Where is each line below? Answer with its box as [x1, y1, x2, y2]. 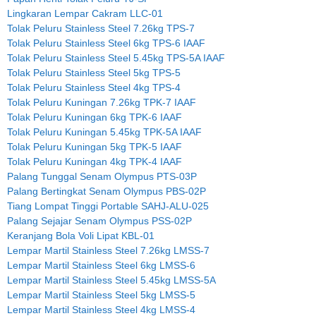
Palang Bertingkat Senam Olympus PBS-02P [7, 186, 206, 197]
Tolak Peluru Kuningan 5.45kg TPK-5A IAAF [7, 126, 202, 138]
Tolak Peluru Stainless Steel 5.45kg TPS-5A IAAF [7, 52, 225, 64]
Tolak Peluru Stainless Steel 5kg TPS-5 [7, 67, 181, 79]
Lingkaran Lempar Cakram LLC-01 [7, 8, 163, 20]
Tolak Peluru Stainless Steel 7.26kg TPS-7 [7, 23, 195, 35]
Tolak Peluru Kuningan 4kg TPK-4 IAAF [7, 156, 182, 168]
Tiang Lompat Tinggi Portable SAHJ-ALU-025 [7, 200, 209, 212]
